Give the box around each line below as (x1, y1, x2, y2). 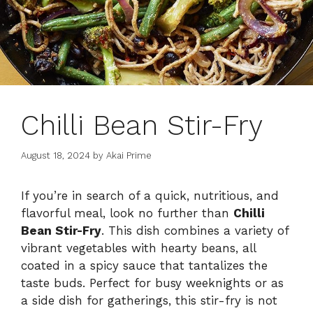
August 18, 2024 (21, 150, 90, 161)
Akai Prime (106, 150, 152, 161)
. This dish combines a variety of (101, 223, 289, 238)
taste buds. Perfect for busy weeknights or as (21, 275, 284, 290)
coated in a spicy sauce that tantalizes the (21, 258, 268, 272)
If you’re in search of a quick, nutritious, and (21, 188, 279, 203)
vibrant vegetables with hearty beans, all (21, 240, 256, 255)
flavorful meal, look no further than (21, 205, 233, 220)
